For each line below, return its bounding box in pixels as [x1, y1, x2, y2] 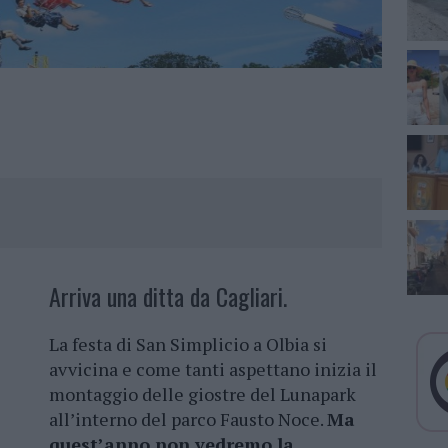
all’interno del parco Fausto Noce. [49, 407, 327, 432]
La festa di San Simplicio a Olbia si [49, 332, 327, 357]
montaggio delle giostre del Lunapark [49, 382, 356, 407]
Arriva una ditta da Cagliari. [49, 278, 287, 315]
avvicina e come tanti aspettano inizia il [49, 357, 377, 382]
